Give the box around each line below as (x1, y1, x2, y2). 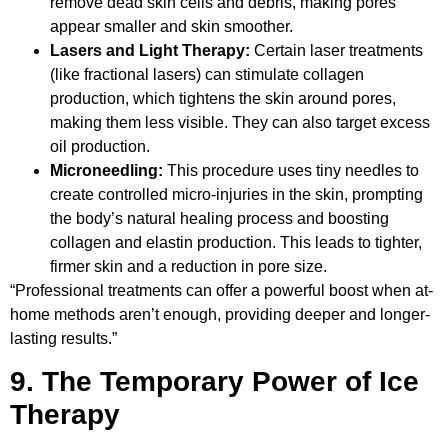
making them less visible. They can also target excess (50, 113, 430, 131)
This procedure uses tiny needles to (163, 161, 419, 179)
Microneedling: (50, 161, 163, 179)
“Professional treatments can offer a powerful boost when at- (10, 281, 433, 299)
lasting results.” (10, 329, 117, 347)
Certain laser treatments (250, 41, 423, 59)
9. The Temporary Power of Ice (10, 366, 419, 398)
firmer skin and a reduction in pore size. (50, 257, 327, 275)
